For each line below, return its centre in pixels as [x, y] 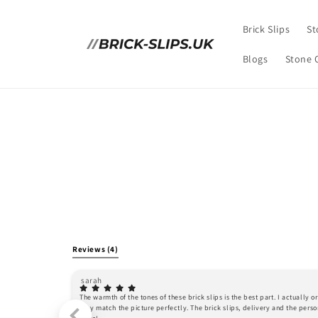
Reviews [90, 249]
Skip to [38, 9]
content [40, 22]
